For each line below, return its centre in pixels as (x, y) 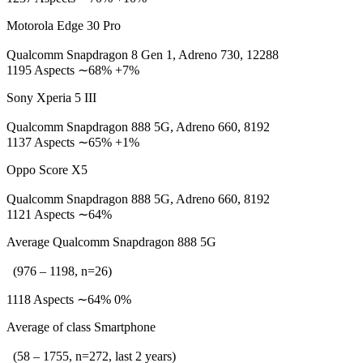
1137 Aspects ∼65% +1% (73, 142)
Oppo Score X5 (47, 170)
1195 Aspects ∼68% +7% (73, 70)
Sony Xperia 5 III (51, 98)
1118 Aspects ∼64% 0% (69, 299)
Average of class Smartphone (81, 327)
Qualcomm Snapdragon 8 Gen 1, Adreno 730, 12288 (143, 55)
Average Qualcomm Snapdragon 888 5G (111, 242)
